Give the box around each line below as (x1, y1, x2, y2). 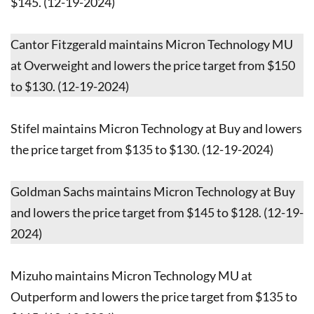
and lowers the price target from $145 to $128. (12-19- (11, 204, 303, 220)
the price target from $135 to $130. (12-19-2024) (11, 141, 273, 157)
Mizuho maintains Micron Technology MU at (11, 267, 252, 283)
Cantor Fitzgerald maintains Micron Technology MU (11, 36, 293, 52)
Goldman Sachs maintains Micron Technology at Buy (11, 183, 295, 199)
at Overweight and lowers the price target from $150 (11, 57, 295, 73)
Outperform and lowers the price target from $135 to (11, 288, 297, 304)
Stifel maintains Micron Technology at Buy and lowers (11, 120, 302, 136)
